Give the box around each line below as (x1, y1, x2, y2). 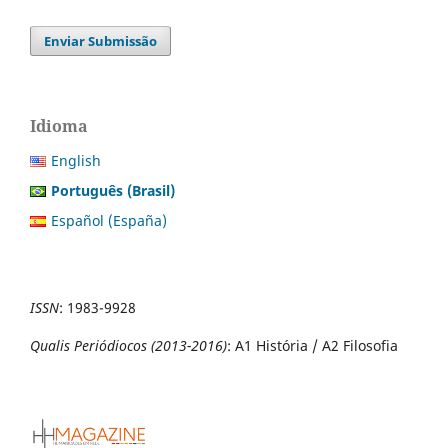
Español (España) (51, 211, 167, 231)
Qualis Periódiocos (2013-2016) (30, 336, 227, 356)
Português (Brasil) (51, 181, 175, 201)
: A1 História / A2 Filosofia (227, 336, 398, 356)
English (51, 151, 101, 171)
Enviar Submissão (44, 32, 158, 51)
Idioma (30, 115, 88, 138)
